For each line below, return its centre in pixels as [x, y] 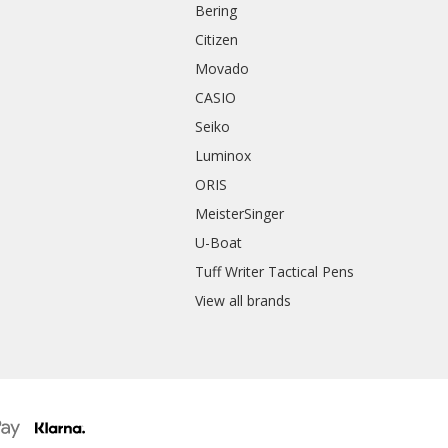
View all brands [243, 301]
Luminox [223, 156]
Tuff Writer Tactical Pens [275, 272]
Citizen [217, 40]
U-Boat [219, 243]
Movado [222, 69]
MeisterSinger [240, 214]
